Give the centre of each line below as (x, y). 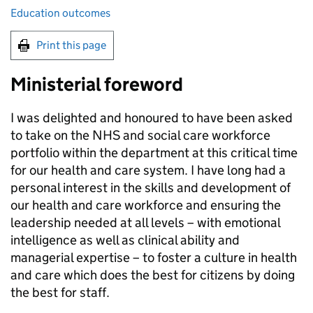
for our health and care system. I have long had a (148, 170)
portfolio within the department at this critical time (154, 153)
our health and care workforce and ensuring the (146, 205)
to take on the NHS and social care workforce (140, 135)
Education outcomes (60, 13)
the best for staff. (60, 292)
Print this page (71, 45)
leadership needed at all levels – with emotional (145, 223)
